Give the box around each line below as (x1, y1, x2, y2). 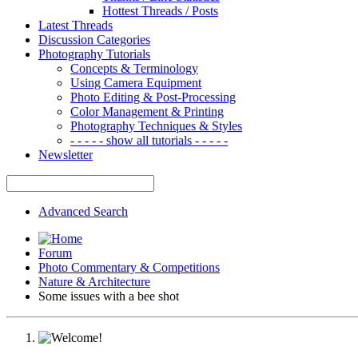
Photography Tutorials (38, 46, 150, 61)
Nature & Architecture (38, 274, 150, 288)
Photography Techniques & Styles (70, 118, 242, 133)
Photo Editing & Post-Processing (70, 89, 236, 104)
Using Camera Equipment (70, 75, 201, 89)
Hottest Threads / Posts (102, 3, 218, 18)
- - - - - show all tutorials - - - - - (70, 133, 228, 147)
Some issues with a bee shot (38, 288, 179, 303)
